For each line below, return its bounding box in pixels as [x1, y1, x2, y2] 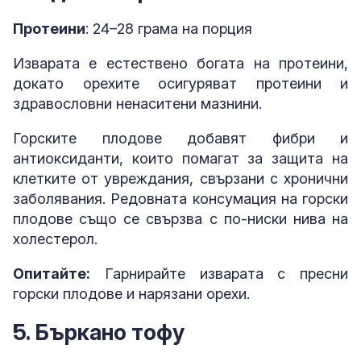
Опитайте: [13, 265, 90, 283]
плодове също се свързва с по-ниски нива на [13, 210, 348, 228]
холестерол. [13, 230, 98, 248]
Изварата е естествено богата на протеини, [13, 55, 348, 73]
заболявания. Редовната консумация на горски [13, 190, 348, 208]
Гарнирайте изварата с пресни [90, 265, 348, 283]
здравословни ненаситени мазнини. [13, 95, 262, 113]
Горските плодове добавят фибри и [13, 130, 348, 147]
